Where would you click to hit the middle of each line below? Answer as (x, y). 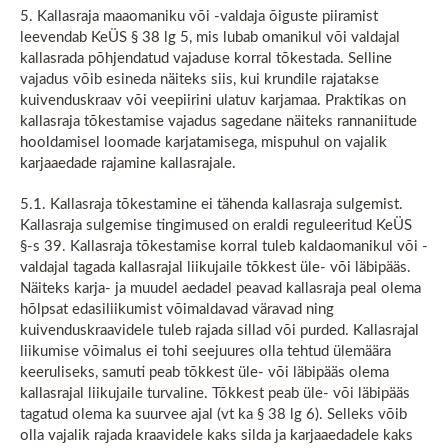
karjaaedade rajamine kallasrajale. (128, 163)
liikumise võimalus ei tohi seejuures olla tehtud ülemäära (205, 351)
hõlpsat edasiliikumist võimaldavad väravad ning (177, 309)
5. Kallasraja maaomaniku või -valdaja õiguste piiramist (199, 16)
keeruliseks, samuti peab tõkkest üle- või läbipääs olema (204, 372)
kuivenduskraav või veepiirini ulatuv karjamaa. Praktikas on (213, 100)
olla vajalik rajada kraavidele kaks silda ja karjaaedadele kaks (216, 435)
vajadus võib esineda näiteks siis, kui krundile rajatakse (199, 79)
